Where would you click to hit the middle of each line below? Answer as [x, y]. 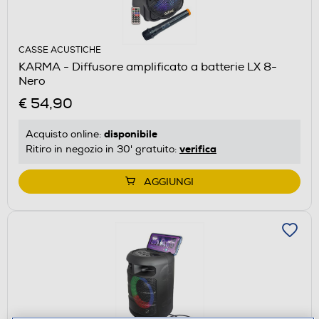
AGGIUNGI [169, 182]
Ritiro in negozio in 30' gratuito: [103, 149]
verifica [198, 148]
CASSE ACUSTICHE [60, 50]
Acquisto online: [65, 134]
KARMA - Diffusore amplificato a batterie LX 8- [148, 67]
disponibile [131, 134]
